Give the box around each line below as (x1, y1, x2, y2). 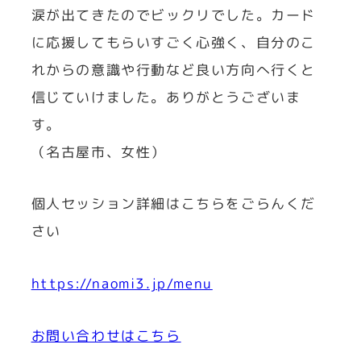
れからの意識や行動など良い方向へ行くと (31, 60, 316, 79)
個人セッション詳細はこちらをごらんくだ (31, 194, 316, 214)
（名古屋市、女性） (31, 142, 166, 161)
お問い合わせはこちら (31, 326, 181, 345)
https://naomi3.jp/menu (31, 273, 213, 293)
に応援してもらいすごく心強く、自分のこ (31, 32, 316, 52)
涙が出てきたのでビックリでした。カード (31, 5, 316, 24)
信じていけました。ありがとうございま (31, 87, 301, 106)
